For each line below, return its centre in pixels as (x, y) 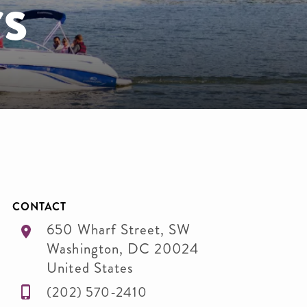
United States (90, 268)
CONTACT (39, 207)
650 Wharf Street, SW (119, 230)
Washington (83, 249)
